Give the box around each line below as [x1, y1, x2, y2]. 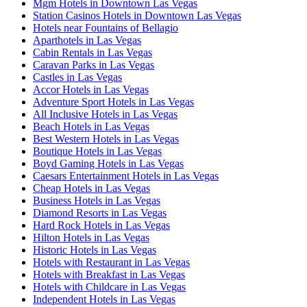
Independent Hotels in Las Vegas [33, 293, 175, 306]
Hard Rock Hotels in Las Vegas [33, 219, 170, 232]
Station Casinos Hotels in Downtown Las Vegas [33, 10, 241, 22]
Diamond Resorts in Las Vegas [33, 207, 167, 219]
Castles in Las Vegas [33, 71, 122, 84]
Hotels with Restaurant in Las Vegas [33, 256, 190, 269]
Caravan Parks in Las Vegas [33, 59, 154, 71]
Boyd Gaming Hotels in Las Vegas [33, 158, 184, 170]
